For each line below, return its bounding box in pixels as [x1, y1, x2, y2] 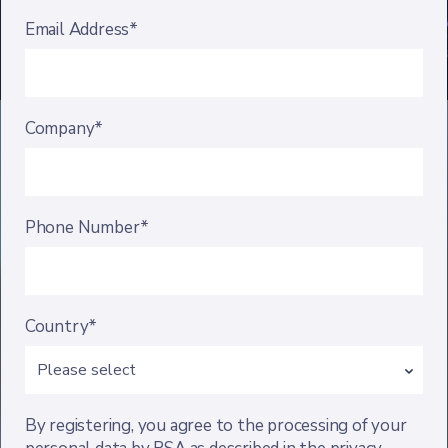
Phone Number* [24, 216, 150, 239]
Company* [24, 117, 104, 140]
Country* [24, 315, 98, 338]
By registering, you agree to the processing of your [24, 414, 407, 437]
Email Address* [24, 18, 139, 41]
